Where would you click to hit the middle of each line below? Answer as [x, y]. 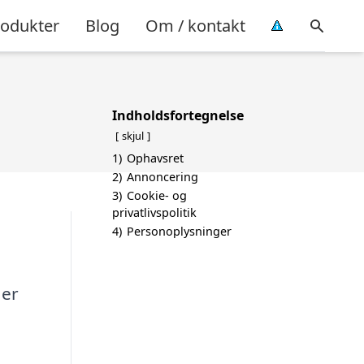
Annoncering [162, 177]
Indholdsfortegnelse [178, 115]
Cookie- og [157, 195]
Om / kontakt [195, 25]
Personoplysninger [179, 231]
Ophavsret [155, 158]
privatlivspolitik [154, 212]
